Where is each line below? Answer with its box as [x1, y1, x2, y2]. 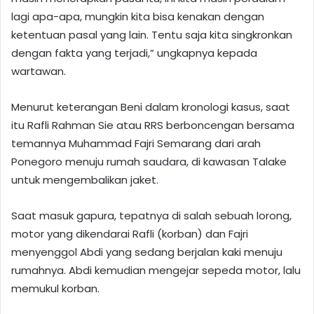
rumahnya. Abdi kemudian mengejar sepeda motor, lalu [11, 263, 301, 278]
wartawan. [11, 64, 66, 79]
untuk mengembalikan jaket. [11, 172, 158, 188]
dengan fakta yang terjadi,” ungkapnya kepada [11, 46, 257, 61]
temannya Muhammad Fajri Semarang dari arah [11, 136, 261, 151]
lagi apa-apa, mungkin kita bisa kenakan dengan [11, 9, 264, 25]
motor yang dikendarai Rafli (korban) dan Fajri [11, 226, 248, 242]
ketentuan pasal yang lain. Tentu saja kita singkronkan [11, 27, 292, 43]
